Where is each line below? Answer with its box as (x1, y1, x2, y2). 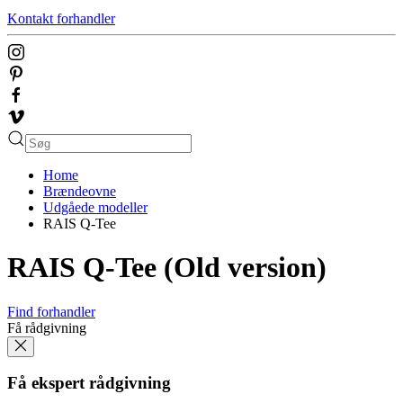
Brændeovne (43, 183, 116, 199)
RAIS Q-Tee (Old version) (7, 251, 327, 284)
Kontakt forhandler (7, 10, 115, 26)
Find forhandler (7, 303, 95, 319)
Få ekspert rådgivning (7, 373, 171, 393)
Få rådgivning (7, 319, 86, 336)
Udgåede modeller (43, 199, 148, 215)
